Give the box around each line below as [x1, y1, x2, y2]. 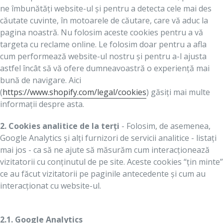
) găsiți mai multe [146, 87, 210, 98]
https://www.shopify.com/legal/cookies [2, 87, 146, 98]
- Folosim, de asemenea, [119, 120, 211, 131]
